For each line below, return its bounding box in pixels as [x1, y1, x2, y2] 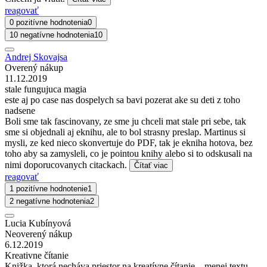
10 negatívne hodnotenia [10, 30, 94, 40]
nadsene [5, 105, 35, 116]
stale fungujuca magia [5, 84, 86, 95]
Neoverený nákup [5, 229, 72, 240]
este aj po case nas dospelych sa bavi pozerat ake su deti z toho [5, 95, 240, 105]
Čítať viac [134, 161, 168, 170]
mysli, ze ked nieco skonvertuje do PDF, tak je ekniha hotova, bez [5, 138, 253, 148]
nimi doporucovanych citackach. [5, 160, 129, 170]
